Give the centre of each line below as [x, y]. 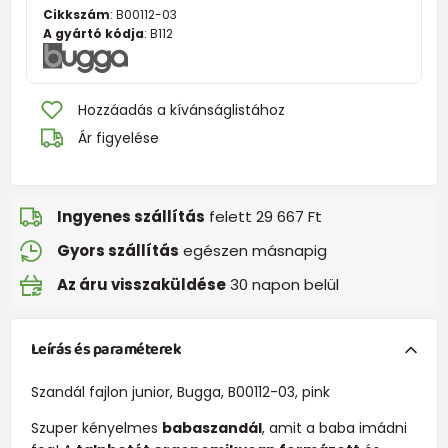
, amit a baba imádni [334, 427]
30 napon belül [282, 285]
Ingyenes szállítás [131, 217]
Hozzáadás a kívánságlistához [181, 109]
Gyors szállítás [118, 251]
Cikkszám [76, 14]
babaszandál [211, 427]
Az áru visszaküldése [141, 285]
